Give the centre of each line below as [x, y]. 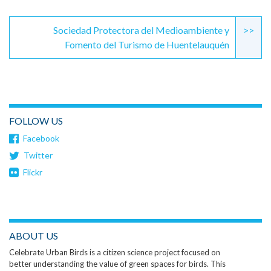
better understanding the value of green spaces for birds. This [117, 264]
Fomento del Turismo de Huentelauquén [147, 45]
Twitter [38, 155]
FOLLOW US [36, 121]
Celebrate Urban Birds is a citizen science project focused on [115, 253]
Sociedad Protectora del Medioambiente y [142, 30]
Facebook [41, 139]
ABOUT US [34, 236]
